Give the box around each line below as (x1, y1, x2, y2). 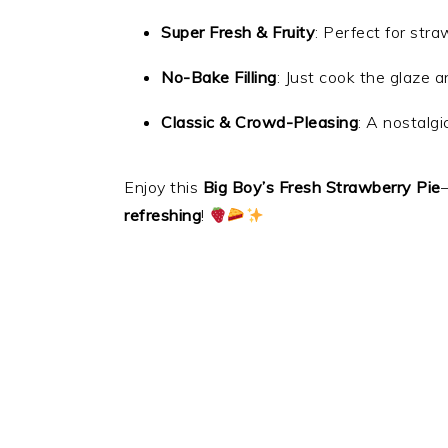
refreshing (124, 205, 201, 225)
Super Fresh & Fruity (161, 22, 315, 42)
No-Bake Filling (161, 67, 277, 87)
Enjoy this (124, 177, 203, 197)
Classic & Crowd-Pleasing (161, 112, 358, 132)
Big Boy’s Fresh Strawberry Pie (202, 177, 441, 197)
